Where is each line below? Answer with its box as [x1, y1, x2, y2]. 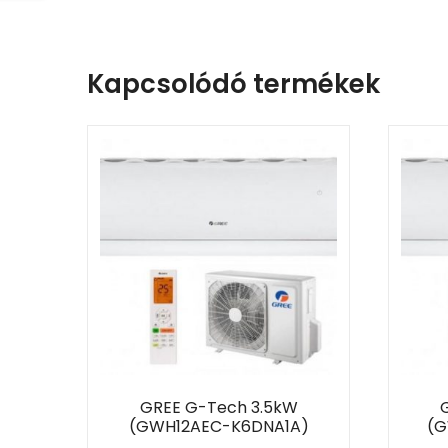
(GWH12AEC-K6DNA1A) [128, 415, 309, 439]
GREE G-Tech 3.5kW [139, 396, 298, 420]
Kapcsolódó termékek [87, 65, 380, 102]
